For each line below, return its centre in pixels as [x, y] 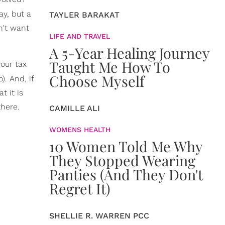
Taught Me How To [110, 67]
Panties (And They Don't [126, 174]
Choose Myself [97, 81]
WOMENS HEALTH [80, 130]
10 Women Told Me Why [126, 146]
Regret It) [80, 188]
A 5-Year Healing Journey [129, 53]
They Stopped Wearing [122, 160]
